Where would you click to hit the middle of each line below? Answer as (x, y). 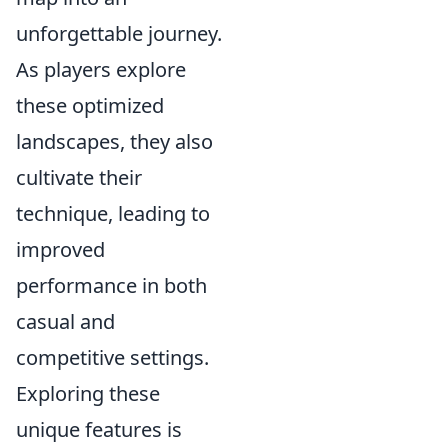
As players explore (101, 69)
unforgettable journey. (119, 33)
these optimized (90, 105)
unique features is (99, 429)
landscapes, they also (114, 141)
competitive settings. (112, 357)
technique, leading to (113, 213)
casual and (65, 321)
